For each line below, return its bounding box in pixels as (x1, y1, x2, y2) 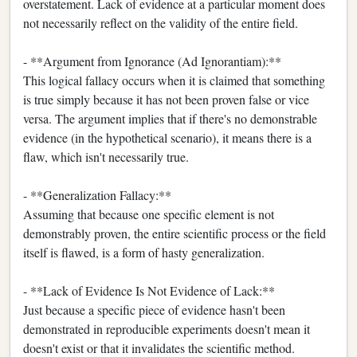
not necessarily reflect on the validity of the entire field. (23, 14, 298, 31)
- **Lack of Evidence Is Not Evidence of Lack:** (23, 281, 275, 299)
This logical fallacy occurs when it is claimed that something (23, 71, 325, 88)
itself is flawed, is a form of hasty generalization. (23, 243, 265, 261)
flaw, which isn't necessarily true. (23, 147, 189, 165)
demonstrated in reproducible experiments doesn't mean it (23, 320, 310, 337)
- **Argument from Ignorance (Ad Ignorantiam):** (23, 52, 281, 69)
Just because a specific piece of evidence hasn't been (23, 300, 285, 318)
